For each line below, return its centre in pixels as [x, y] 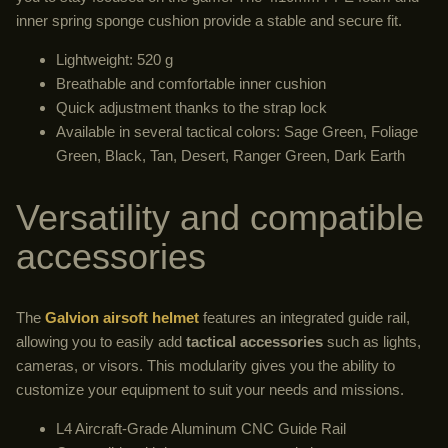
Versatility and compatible [220, 218]
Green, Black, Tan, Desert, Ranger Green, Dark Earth [230, 156]
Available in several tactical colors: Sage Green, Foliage [237, 132]
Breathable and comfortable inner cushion [191, 84]
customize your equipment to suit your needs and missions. [210, 389]
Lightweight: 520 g [114, 60]
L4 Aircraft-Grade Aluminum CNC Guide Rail [201, 428]
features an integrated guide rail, [304, 317]
